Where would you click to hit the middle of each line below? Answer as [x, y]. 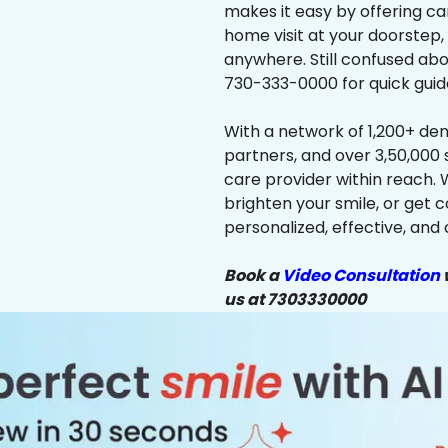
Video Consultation [361, 275]
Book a [253, 275]
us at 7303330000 [295, 299]
